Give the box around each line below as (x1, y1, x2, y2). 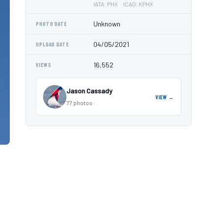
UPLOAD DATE (36, 41, 69, 47)
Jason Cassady (66, 87, 112, 95)
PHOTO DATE (36, 21, 67, 27)
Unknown (93, 20, 120, 28)
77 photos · (66, 99, 95, 106)
